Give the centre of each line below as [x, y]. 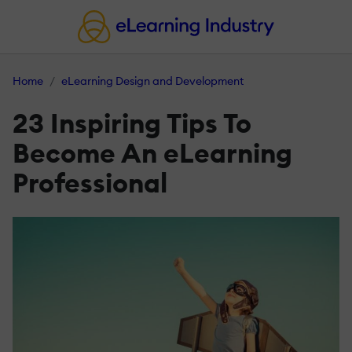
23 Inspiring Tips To [132, 123]
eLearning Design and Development [152, 81]
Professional [90, 183]
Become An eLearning [152, 153]
